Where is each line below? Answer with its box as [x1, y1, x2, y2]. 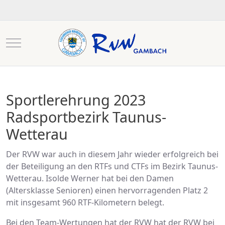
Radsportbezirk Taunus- [6, 106, 166, 127]
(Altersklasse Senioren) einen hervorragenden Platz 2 [6, 185, 208, 196]
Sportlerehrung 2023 [6, 89, 146, 109]
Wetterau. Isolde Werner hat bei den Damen [6, 173, 174, 184]
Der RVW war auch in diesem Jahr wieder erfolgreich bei [6, 149, 218, 160]
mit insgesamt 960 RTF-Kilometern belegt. [6, 197, 164, 208]
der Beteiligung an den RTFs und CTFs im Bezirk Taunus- [6, 161, 218, 172]
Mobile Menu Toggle [13, 37, 91, 48]
